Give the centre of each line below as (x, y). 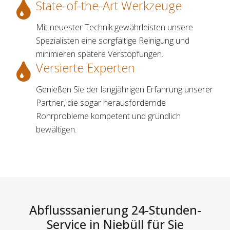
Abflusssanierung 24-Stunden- (115, 210)
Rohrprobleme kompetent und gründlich (108, 116)
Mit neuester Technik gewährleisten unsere (114, 27)
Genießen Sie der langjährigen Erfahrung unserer (124, 90)
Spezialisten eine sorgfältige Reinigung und (113, 41)
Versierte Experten (85, 68)
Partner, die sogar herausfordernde (101, 103)
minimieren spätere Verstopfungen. (100, 54)
